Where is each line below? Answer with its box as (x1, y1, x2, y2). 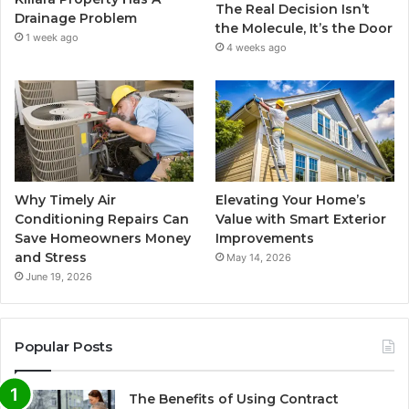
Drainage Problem (15, 10, 137, 27)
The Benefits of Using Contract (129, 390, 339, 407)
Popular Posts (15, 337, 112, 355)
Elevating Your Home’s (215, 191, 367, 208)
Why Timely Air (15, 191, 116, 208)
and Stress (15, 248, 87, 266)
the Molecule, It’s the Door (215, 20, 393, 37)
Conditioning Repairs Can (15, 210, 189, 227)
